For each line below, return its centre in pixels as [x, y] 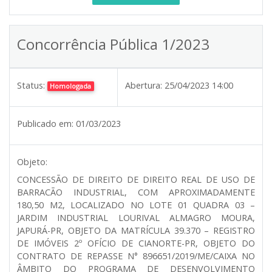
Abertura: [144, 85]
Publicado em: [45, 123]
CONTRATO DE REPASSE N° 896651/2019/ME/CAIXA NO [136, 256]
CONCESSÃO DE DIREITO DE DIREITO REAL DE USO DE [136, 179]
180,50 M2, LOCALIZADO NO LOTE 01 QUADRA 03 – [136, 205]
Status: [31, 85]
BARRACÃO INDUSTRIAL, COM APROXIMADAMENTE [136, 192]
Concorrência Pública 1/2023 [113, 44]
